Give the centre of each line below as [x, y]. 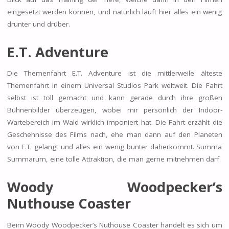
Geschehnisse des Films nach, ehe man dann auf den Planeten [114, 135]
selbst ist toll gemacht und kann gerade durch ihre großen [114, 98]
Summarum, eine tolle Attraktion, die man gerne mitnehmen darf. [114, 159]
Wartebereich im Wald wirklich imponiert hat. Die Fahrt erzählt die [114, 122]
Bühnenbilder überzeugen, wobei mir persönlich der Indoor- [114, 110]
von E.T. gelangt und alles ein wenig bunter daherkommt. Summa [114, 147]
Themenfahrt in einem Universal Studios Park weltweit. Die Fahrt [114, 86]
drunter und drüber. [39, 24]
